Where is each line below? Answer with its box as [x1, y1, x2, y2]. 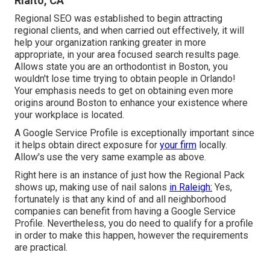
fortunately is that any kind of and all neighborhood [14, 193, 226, 206]
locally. [196, 139, 227, 151]
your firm [160, 139, 196, 151]
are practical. [14, 242, 67, 254]
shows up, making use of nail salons [14, 181, 169, 193]
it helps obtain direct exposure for [14, 139, 160, 151]
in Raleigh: [169, 181, 212, 193]
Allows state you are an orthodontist [14, 61, 169, 73]
